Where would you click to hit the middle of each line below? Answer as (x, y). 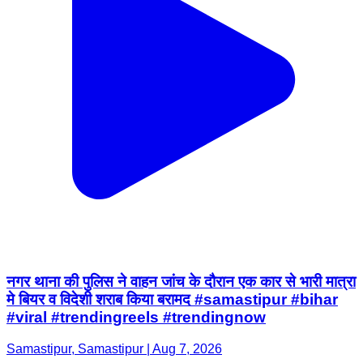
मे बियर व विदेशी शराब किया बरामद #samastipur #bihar (172, 299)
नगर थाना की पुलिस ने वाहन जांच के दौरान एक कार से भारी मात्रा (181, 281)
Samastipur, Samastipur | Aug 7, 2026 (114, 348)
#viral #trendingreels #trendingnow (136, 317)
